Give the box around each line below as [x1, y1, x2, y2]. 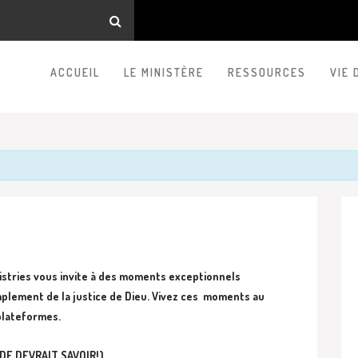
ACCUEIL [50, 66, 100, 79]
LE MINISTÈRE [124, 66, 204, 79]
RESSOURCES [228, 66, 306, 79]
